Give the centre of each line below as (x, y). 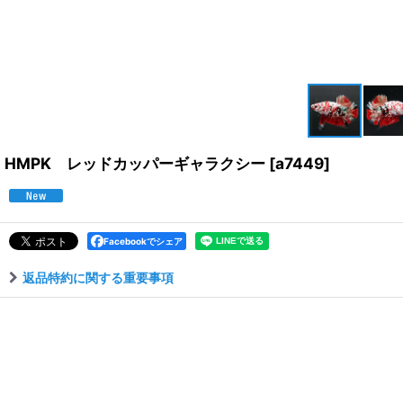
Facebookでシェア (143, 241)
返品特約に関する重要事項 (98, 278)
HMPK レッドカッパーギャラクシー (135, 163)
